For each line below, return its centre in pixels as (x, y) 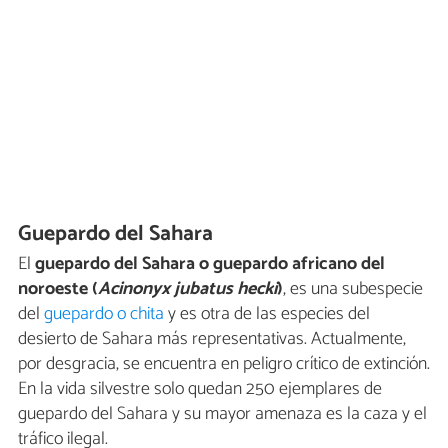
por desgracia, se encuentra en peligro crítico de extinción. (224, 364)
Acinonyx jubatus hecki (187, 289)
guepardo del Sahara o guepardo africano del (208, 264)
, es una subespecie (353, 289)
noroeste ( (58, 289)
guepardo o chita (104, 314)
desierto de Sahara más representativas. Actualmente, (212, 339)
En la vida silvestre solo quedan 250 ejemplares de (200, 389)
